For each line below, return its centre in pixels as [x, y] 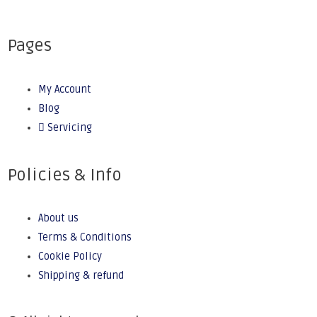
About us [58, 219]
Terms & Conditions [85, 238]
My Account [64, 89]
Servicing [69, 127]
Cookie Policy [70, 257]
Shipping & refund [81, 276]
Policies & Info [64, 175]
